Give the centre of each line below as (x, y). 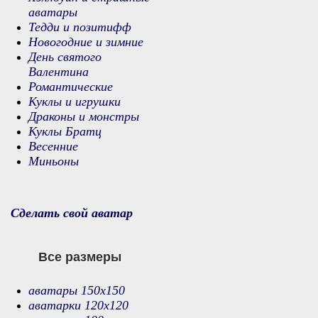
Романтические (71, 87)
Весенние (53, 146)
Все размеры (80, 257)
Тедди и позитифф (80, 27)
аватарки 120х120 (78, 305)
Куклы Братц (65, 131)
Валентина (59, 72)
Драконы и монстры (84, 116)
